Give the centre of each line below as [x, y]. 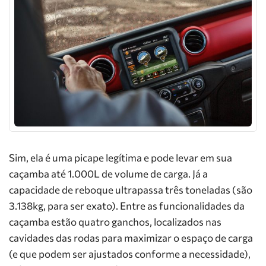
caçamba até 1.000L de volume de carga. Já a [108, 174]
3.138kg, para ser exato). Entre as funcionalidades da [127, 206]
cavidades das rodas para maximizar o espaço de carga [131, 238]
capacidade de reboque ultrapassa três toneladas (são [131, 190]
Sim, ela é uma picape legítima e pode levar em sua [121, 158]
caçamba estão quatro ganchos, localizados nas [115, 222]
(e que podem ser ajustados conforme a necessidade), [130, 254]
